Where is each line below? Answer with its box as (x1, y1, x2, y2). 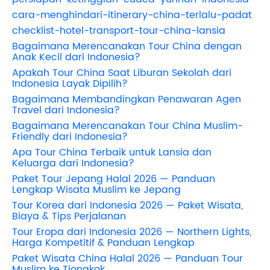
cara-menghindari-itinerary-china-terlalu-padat (12, 7, 252, 23)
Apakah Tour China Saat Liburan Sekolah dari (12, 64, 231, 81)
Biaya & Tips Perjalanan (12, 208, 126, 224)
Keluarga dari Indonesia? (12, 155, 134, 171)
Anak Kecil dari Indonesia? (12, 49, 140, 65)
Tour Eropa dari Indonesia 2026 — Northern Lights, (12, 224, 251, 240)
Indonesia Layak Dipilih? (12, 75, 128, 92)
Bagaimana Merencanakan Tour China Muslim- (12, 118, 243, 134)
